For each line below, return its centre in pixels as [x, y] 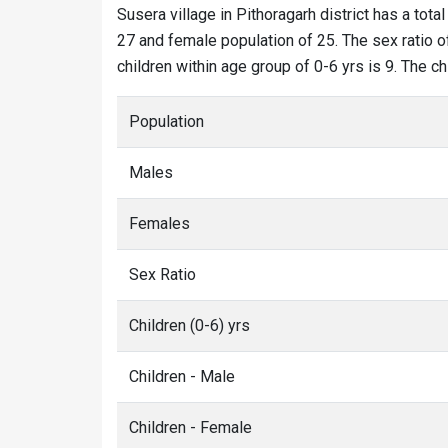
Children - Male [182, 376]
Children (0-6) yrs [189, 325]
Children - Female [190, 427]
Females [159, 223]
